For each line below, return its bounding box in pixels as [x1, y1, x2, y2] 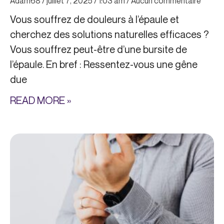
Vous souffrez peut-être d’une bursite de [10, 43, 187, 56]
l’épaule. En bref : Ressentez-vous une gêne [10, 58, 197, 71]
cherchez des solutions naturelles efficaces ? [10, 28, 209, 41]
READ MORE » [10, 94, 71, 107]
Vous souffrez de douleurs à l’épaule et [10, 13, 179, 26]
